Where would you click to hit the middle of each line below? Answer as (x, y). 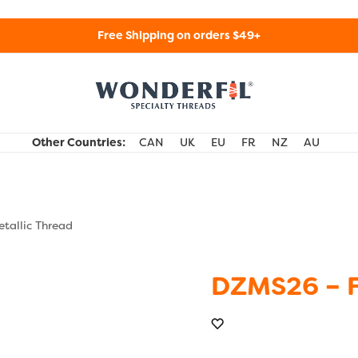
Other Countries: (79, 142)
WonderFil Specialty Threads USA (225, 131)
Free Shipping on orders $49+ (179, 35)
